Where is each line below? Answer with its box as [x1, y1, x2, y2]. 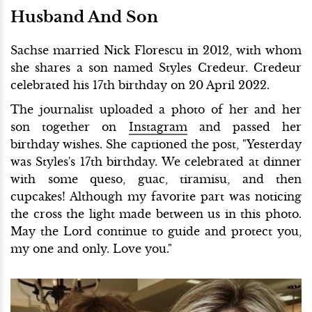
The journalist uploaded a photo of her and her [10, 102, 302, 116]
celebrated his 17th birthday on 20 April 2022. [10, 77, 270, 92]
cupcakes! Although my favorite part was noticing [10, 189, 302, 203]
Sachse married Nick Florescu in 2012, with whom [10, 42, 302, 57]
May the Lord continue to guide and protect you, [10, 224, 302, 238]
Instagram [128, 119, 187, 134]
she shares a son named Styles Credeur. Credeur [10, 60, 302, 75]
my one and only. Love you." [10, 241, 172, 256]
